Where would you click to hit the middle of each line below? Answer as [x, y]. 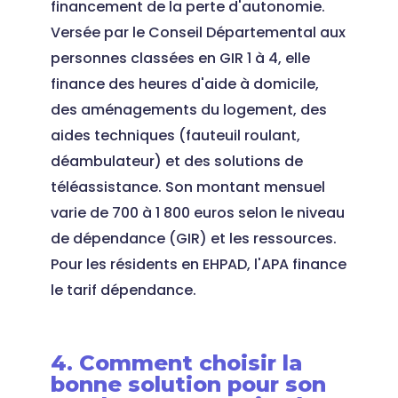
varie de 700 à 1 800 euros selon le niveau [197, 213]
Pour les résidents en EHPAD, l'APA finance [198, 264]
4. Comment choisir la [176, 363]
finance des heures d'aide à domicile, [184, 84]
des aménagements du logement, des [188, 110]
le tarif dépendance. [123, 290]
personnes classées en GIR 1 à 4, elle [180, 58]
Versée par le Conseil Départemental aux [198, 32]
